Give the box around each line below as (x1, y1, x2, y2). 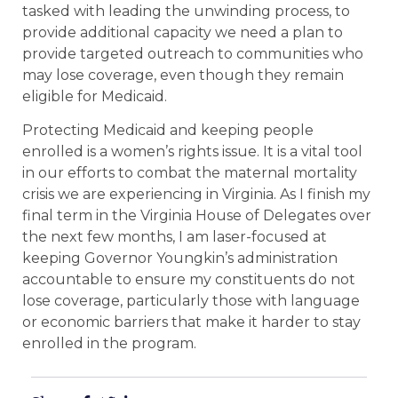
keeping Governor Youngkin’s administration (22, 250, 338, 267)
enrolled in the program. (22, 335, 200, 353)
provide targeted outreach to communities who (22, 44, 363, 62)
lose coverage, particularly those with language (22, 292, 360, 310)
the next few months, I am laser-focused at (22, 228, 327, 246)
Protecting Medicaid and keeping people (22, 122, 314, 139)
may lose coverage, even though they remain (22, 66, 344, 84)
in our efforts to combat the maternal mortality (22, 164, 357, 182)
